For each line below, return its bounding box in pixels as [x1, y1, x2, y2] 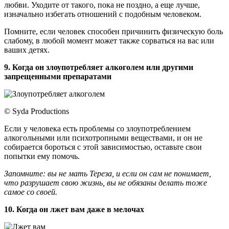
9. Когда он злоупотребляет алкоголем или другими [4, 62, 193, 72]
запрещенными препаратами [4, 72, 111, 81]
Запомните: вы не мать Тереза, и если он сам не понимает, [4, 169, 211, 178]
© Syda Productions [4, 106, 69, 116]
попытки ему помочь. [4, 151, 80, 161]
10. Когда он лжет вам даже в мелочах [4, 204, 144, 214]
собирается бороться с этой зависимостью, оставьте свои [4, 142, 202, 151]
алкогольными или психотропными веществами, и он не [4, 133, 202, 142]
